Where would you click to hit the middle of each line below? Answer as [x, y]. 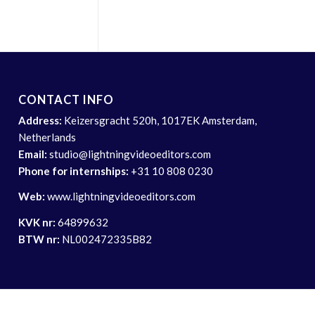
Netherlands [47, 137]
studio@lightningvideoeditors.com [129, 154]
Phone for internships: [74, 171]
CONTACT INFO [66, 99]
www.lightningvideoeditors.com [122, 197]
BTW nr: [39, 239]
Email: [33, 154]
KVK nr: [37, 223]
